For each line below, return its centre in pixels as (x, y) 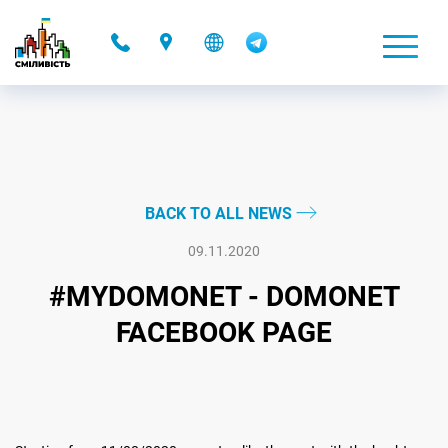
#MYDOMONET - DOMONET (224, 296)
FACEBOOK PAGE (224, 332)
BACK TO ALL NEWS (220, 213)
